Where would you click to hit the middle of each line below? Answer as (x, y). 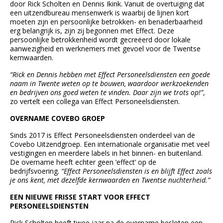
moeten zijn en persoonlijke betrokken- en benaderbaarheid (106, 21)
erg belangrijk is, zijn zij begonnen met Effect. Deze (92, 30)
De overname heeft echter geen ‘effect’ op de (83, 162)
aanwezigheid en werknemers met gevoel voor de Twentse (105, 48)
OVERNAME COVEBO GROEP (57, 118)
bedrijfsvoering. (35, 171)
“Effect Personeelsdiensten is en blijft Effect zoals (137, 171)
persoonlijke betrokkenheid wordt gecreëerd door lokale (100, 39)
